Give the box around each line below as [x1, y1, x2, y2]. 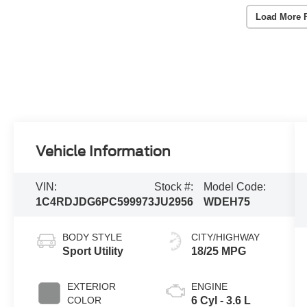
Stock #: [154, 181, 194, 193]
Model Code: [204, 181, 267, 193]
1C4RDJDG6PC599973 [36, 196, 155, 208]
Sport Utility [62, 245, 124, 258]
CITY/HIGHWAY [191, 232, 260, 243]
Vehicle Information [36, 143, 171, 160]
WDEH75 [204, 196, 251, 208]
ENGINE [191, 281, 228, 293]
